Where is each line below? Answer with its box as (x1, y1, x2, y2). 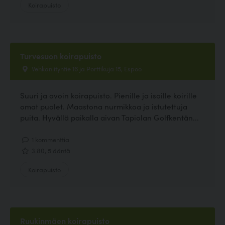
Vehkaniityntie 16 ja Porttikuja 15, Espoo (30, 63, 142, 73)
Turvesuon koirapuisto (20, 50, 101, 61)
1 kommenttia (30, 134, 69, 144)
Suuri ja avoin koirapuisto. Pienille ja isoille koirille (20, 89, 197, 100)
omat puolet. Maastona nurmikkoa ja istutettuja (20, 100, 187, 111)
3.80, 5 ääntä (30, 146, 70, 155)
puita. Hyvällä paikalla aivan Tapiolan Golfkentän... (20, 111, 199, 123)
